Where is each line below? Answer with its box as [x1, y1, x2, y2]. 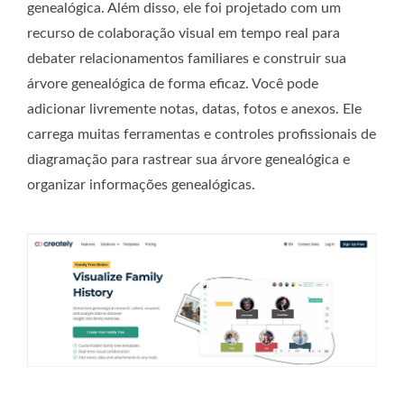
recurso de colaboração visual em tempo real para [27, 26, 340, 41]
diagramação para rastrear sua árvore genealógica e [27, 152, 350, 168]
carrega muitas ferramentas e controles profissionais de [27, 127, 376, 142]
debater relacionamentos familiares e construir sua [27, 51, 346, 67]
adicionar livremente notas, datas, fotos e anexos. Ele [27, 102, 362, 117]
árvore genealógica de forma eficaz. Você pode [27, 77, 318, 92]
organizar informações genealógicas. [27, 178, 255, 193]
